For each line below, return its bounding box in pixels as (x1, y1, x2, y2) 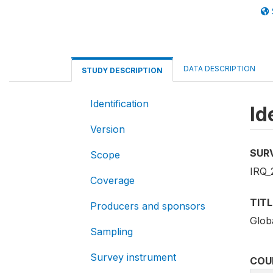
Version (90, 123, 125, 135)
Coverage (90, 174, 135, 186)
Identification (90, 97, 149, 110)
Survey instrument (90, 251, 176, 263)
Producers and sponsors (90, 200, 205, 212)
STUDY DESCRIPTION (82, 66, 163, 75)
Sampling (90, 225, 133, 238)
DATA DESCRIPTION (183, 64, 255, 73)
